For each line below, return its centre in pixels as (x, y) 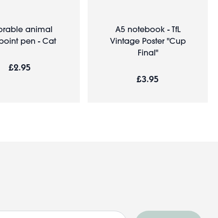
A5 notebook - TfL (148, 29)
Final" (148, 52)
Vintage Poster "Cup (148, 40)
